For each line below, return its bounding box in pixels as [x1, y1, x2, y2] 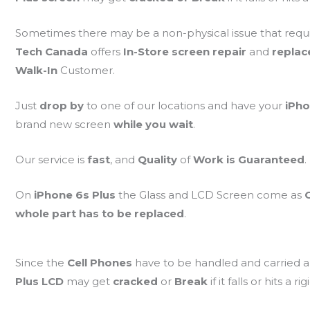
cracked [112, 275, 161, 289]
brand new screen [15, 118, 113, 131]
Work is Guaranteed [192, 153, 304, 167]
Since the [15, 256, 67, 270]
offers [90, 45, 123, 59]
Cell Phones [66, 256, 132, 270]
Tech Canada [15, 45, 91, 59]
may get [66, 275, 113, 289]
